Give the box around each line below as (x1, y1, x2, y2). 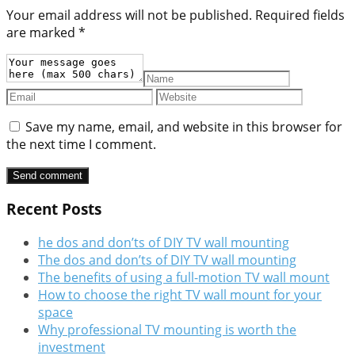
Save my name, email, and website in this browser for (25, 118, 342, 136)
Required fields (255, 6, 345, 25)
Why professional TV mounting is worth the (38, 320, 296, 338)
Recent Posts (6, 199, 101, 219)
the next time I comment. (6, 136, 156, 154)
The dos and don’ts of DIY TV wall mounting (38, 250, 296, 269)
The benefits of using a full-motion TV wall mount (38, 268, 330, 286)
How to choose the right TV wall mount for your (38, 285, 322, 303)
